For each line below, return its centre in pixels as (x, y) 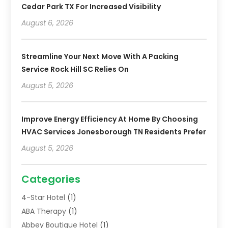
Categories (51, 179)
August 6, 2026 (48, 23)
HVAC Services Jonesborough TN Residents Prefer (114, 132)
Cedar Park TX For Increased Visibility (91, 6)
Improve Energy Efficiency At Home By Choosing (110, 119)
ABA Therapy (44, 211)
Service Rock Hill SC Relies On (75, 69)
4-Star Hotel (44, 197)
